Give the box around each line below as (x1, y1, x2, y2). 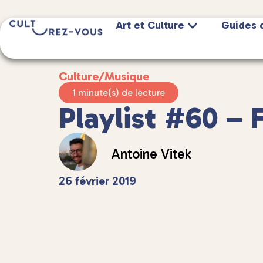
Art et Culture (116, 19, 185, 32)
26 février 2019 (59, 174, 136, 188)
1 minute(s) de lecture (72, 87, 165, 98)
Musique (104, 69, 149, 83)
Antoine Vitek (112, 146, 191, 162)
